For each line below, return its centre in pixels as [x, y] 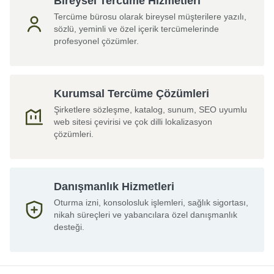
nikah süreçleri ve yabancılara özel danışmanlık [146, 215]
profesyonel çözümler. [96, 41]
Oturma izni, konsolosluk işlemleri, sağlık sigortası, [151, 202]
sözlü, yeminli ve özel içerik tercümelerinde [136, 28]
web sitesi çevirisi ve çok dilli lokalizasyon [133, 121]
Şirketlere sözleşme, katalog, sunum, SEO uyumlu [150, 109]
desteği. [69, 227]
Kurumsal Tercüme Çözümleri [131, 93]
